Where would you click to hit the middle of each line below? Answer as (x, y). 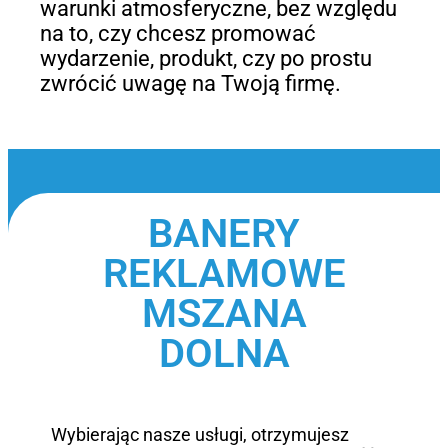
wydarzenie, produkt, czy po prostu (205, 58)
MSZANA (224, 314)
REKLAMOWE (224, 274)
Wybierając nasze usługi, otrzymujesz (200, 434)
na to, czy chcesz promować (177, 33)
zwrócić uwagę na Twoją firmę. (190, 83)
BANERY (224, 234)
